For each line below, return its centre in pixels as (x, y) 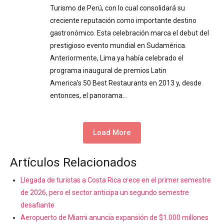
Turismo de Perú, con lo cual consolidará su (117, 8)
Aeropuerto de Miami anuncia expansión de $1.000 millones (114, 217)
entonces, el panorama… (88, 96)
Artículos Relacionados (73, 162)
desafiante (37, 205)
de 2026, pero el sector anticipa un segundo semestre (105, 192)
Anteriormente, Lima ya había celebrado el (117, 58)
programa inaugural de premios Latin (108, 71)
